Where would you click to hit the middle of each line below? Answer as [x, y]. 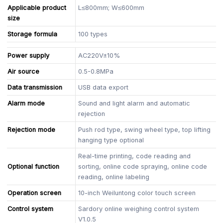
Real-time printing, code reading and [135, 156]
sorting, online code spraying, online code [143, 166]
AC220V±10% [99, 55]
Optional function [34, 166]
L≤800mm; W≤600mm [111, 7]
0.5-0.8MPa [96, 71]
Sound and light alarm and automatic [134, 103]
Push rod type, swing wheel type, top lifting [145, 129]
